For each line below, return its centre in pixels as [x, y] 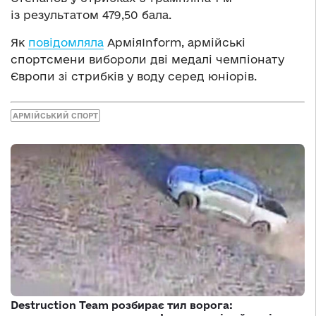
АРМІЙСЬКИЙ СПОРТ [55, 115]
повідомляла [66, 43]
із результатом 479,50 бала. [91, 15]
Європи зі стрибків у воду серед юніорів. [134, 77]
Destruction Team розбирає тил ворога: [122, 305]
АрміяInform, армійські [175, 43]
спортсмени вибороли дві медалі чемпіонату [147, 60]
